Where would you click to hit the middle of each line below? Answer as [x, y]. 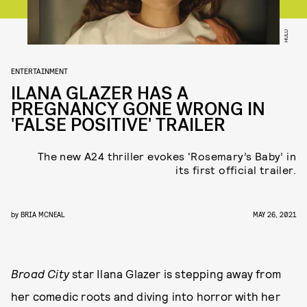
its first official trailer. [236, 170]
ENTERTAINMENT [39, 71]
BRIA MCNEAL [42, 214]
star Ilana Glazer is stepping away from [177, 273]
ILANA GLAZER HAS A [100, 94]
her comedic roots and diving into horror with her [146, 296]
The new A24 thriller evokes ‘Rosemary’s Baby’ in [167, 156]
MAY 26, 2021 [274, 214]
